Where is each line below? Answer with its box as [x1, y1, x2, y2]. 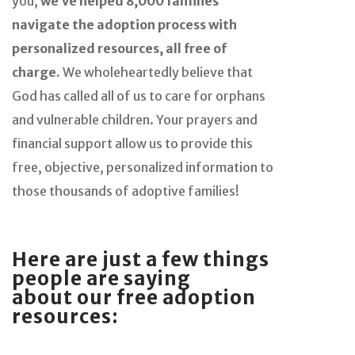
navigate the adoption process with [12, 16, 237, 32]
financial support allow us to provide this [12, 135, 253, 151]
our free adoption [77, 284, 256, 310]
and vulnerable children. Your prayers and [12, 111, 258, 128]
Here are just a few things [12, 246, 269, 272]
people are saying [12, 265, 191, 291]
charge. [12, 63, 60, 80]
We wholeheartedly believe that [60, 63, 253, 80]
